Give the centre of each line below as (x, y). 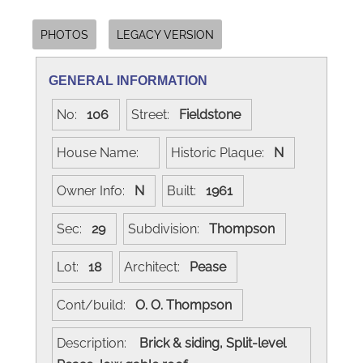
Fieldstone (213, 114)
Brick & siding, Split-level (211, 343)
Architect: (157, 267)
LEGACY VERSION (165, 34)
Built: (186, 190)
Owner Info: (96, 190)
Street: (155, 114)
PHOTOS (64, 34)
